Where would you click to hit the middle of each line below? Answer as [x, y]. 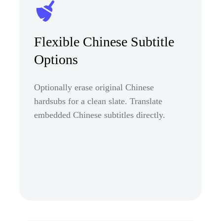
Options [56, 59]
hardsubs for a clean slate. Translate [98, 101]
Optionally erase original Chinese [94, 87]
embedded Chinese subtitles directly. [100, 115]
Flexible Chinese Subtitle [104, 41]
